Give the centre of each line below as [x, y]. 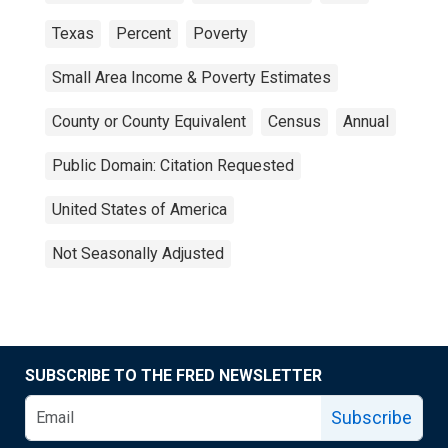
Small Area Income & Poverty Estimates [191, 77]
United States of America [139, 209]
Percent [143, 33]
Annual [366, 121]
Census [294, 121]
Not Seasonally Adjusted [138, 253]
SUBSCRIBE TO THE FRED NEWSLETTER [173, 375]
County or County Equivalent [149, 121]
